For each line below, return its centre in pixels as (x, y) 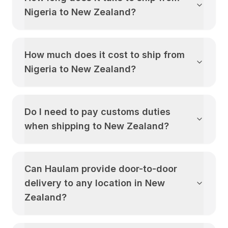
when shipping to (64, 126)
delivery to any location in (85, 183)
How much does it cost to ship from (105, 55)
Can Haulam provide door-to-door (101, 169)
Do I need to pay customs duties (97, 112)
